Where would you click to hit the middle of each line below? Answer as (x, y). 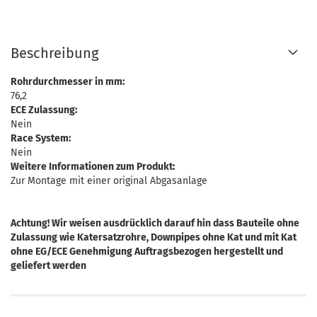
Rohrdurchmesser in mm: (68, 82)
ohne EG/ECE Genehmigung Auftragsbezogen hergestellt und (147, 252)
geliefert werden (48, 266)
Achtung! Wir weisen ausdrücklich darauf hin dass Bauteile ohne (155, 223)
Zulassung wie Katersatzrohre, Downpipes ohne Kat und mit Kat (154, 237)
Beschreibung (54, 53)
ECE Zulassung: (44, 110)
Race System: (41, 138)
